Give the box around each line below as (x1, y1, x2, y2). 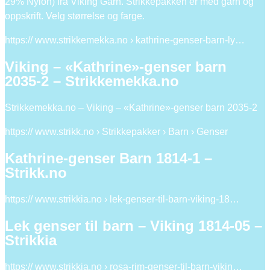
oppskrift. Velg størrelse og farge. (5, 11, 145, 22)
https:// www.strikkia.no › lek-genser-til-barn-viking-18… (5, 193, 239, 204)
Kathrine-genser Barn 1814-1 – (5, 150, 212, 167)
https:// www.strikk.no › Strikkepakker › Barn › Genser (5, 127, 228, 137)
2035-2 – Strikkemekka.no (5, 73, 179, 90)
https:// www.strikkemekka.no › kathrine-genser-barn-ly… (5, 35, 245, 46)
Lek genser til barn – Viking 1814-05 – (5, 217, 262, 234)
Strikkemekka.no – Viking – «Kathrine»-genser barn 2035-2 (5, 102, 257, 113)
